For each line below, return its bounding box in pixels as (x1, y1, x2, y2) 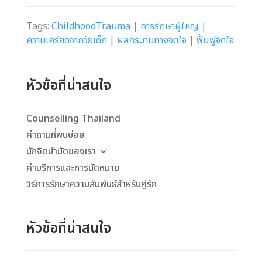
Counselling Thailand (26, 112, 120, 126)
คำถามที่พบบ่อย (26, 128, 84, 143)
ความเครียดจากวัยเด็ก (26, 33, 107, 48)
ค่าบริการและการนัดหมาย (26, 161, 119, 175)
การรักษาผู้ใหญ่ (140, 19, 199, 34)
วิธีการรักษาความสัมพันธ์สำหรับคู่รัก (26, 177, 157, 192)
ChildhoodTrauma (51, 19, 130, 34)
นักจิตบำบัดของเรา (26, 144, 96, 159)
